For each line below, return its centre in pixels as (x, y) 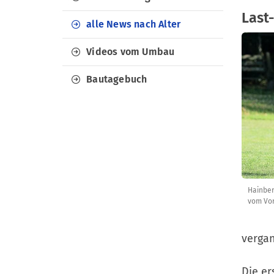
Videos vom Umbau (131, 52)
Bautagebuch (117, 79)
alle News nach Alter (134, 24)
